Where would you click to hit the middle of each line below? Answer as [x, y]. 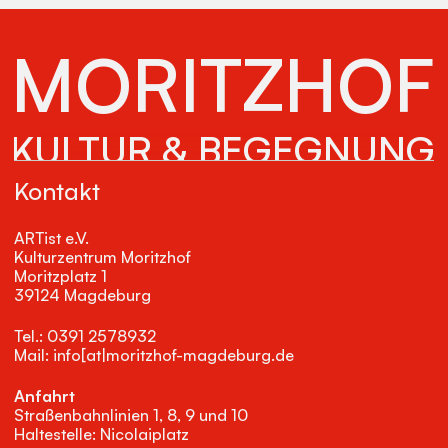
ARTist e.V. [51, 237]
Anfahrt [44, 396]
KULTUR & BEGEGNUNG [222, 149]
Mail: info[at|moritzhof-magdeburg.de [154, 355]
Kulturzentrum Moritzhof [102, 256]
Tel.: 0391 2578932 [85, 336]
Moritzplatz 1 [60, 275]
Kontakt [57, 190]
